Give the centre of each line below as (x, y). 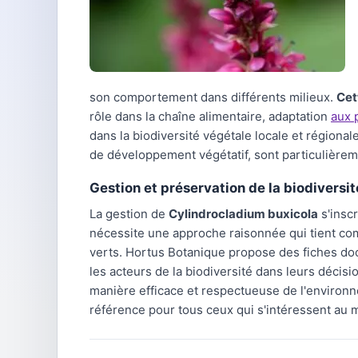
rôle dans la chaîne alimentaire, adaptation (210, 116)
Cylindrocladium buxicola (243, 214)
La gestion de (129, 214)
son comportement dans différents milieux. (213, 97)
